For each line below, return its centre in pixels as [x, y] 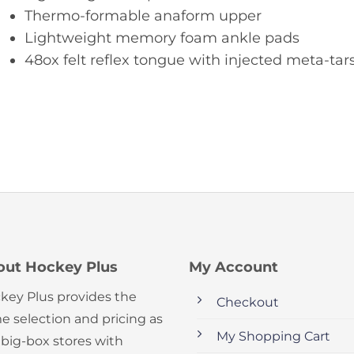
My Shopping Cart [273, 336]
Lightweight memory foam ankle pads [162, 37]
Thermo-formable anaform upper [143, 15]
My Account [233, 266]
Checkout [247, 302]
